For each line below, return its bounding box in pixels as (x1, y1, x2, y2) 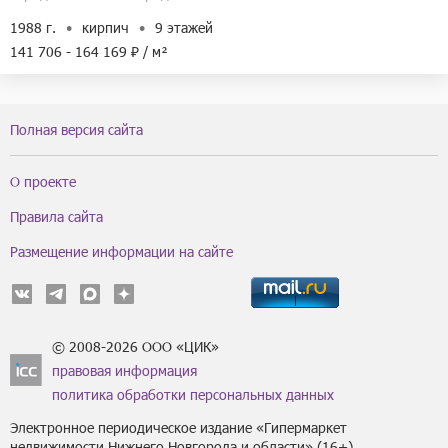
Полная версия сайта (10, 119, 143, 139)
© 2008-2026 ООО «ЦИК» (52, 336, 219, 356)
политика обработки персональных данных (52, 384, 334, 404)
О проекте (10, 171, 76, 191)
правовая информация (52, 360, 197, 380)
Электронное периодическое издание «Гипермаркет (10, 417, 347, 437)
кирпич (82, 17, 129, 37)
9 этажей (155, 17, 213, 37)
